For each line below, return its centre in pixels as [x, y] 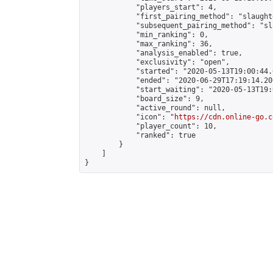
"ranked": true [140, 135]
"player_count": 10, [151, 126]
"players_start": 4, [151, 7]
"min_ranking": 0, [147, 35]
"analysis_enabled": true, [164, 53]
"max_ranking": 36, [149, 44]
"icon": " [129, 117]
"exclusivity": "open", [157, 62]
